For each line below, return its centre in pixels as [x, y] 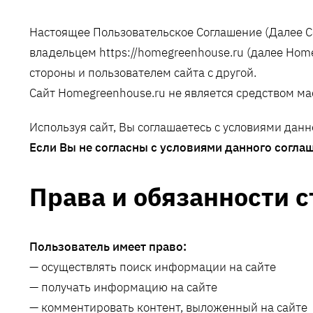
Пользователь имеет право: [108, 247]
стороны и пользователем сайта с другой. [143, 72]
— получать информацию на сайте [123, 287]
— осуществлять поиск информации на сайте [153, 267]
